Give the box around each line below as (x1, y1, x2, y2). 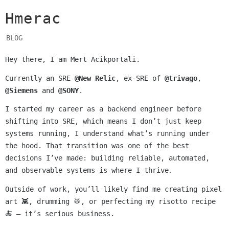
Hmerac (5, 10, 61, 28)
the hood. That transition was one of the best (5, 142, 189, 150)
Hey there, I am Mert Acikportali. (5, 55, 140, 63)
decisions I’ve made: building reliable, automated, (5, 154, 210, 163)
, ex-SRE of (115, 74, 165, 82)
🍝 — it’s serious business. (5, 210, 114, 218)
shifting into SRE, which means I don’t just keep (5, 117, 201, 126)
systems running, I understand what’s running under (5, 129, 210, 138)
